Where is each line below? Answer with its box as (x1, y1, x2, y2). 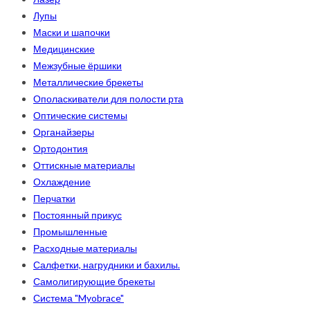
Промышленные (33, 226, 107, 238)
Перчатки (33, 192, 75, 205)
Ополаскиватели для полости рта (33, 93, 183, 105)
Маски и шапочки (33, 26, 110, 39)
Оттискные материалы (33, 159, 135, 172)
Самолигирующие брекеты (33, 275, 155, 288)
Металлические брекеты (33, 76, 143, 89)
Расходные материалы (33, 242, 137, 255)
